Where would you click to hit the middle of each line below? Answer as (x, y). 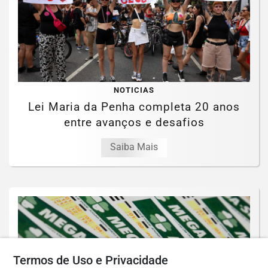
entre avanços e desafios (134, 173)
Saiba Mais (134, 198)
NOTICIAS (134, 141)
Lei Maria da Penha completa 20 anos (134, 158)
